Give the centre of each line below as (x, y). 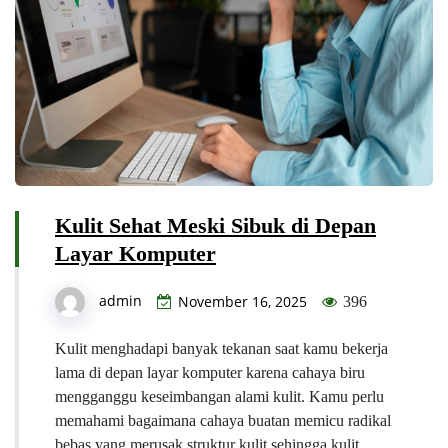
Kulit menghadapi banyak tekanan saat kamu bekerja (221, 348)
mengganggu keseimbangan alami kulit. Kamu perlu (219, 396)
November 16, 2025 (242, 301)
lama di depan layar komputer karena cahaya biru (210, 372)
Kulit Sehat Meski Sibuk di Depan (215, 225)
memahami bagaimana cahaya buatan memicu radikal (223, 420)
